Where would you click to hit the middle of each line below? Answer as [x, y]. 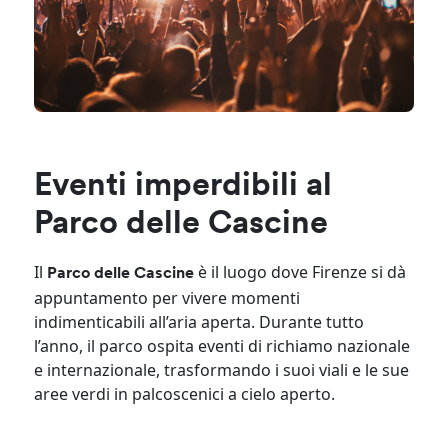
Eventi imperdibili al [183, 186]
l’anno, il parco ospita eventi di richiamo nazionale [222, 345]
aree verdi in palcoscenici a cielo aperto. [185, 393]
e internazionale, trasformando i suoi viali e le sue [222, 369]
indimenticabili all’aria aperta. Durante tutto [199, 321]
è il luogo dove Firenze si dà [300, 271]
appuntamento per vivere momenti [167, 297]
